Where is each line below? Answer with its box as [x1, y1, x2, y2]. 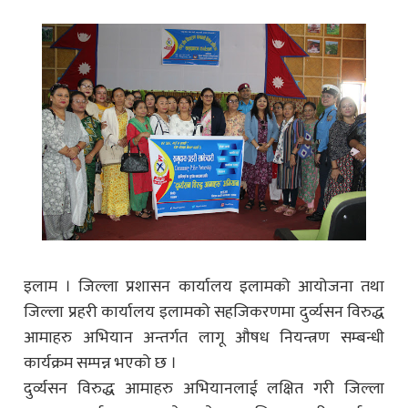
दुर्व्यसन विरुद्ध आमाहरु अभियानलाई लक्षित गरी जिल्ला [24, 374, 384, 403]
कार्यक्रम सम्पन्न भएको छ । [24, 349, 177, 377]
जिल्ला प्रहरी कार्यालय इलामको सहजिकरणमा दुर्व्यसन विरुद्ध [24, 298, 384, 326]
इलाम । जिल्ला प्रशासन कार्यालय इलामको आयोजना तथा [24, 272, 384, 301]
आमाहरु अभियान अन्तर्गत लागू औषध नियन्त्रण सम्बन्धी [24, 323, 384, 352]
